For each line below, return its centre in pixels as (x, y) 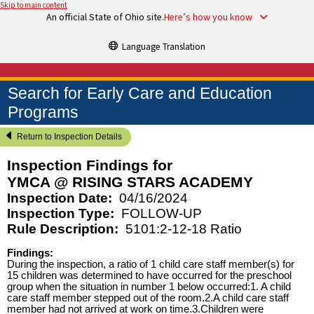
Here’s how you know (208, 17)
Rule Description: (63, 229)
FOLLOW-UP (161, 214)
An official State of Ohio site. (105, 17)
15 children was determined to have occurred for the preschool (149, 275)
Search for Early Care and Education (140, 93)
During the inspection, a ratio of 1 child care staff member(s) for (151, 264)
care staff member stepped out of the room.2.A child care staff (148, 298)
